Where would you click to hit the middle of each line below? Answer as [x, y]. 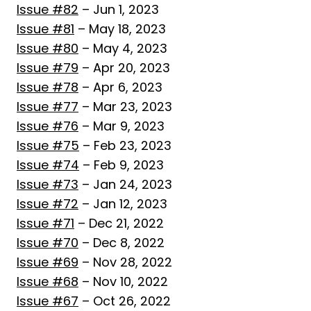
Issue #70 [48, 243]
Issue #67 [48, 301]
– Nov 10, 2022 [123, 281]
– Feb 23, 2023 [125, 145]
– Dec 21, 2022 [119, 223]
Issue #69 [48, 262]
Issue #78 [48, 87]
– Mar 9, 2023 [121, 126]
